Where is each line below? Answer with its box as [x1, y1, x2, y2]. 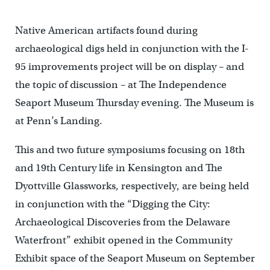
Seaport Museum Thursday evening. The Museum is [14, 96, 254, 109]
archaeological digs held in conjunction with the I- [14, 42, 249, 55]
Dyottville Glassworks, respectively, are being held [14, 179, 249, 192]
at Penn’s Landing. [14, 114, 102, 127]
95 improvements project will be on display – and [14, 60, 244, 73]
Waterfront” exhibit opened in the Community [14, 233, 232, 246]
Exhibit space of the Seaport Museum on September [14, 251, 255, 265]
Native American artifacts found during [14, 24, 198, 37]
